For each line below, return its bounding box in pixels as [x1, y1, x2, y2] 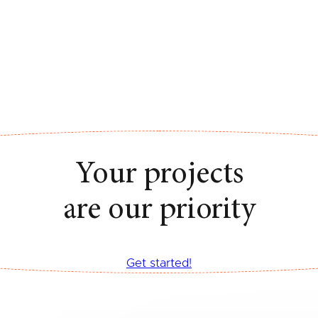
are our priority [62, 194, 256, 226]
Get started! [126, 257, 192, 269]
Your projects [75, 159, 243, 191]
